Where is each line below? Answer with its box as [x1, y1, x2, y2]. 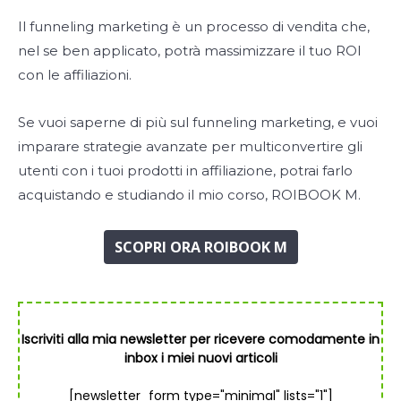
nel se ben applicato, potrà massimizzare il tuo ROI [18, 42, 362, 60]
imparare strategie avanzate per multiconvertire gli [18, 138, 363, 156]
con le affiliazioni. [18, 66, 132, 84]
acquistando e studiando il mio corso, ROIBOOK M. [18, 186, 361, 204]
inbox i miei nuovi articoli [124, 349, 277, 368]
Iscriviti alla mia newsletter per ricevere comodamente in [21, 330, 380, 349]
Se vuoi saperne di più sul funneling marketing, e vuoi [18, 114, 378, 132]
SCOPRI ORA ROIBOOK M [114, 237, 287, 258]
